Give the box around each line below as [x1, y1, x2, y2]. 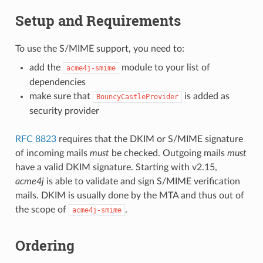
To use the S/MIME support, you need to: [15, 43, 184, 53]
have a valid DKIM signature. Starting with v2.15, [15, 162, 217, 172]
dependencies [29, 77, 86, 87]
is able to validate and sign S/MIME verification [43, 176, 240, 186]
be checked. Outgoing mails [109, 148, 227, 158]
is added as [181, 91, 230, 101]
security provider [29, 106, 99, 116]
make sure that [29, 91, 93, 101]
